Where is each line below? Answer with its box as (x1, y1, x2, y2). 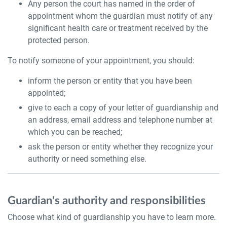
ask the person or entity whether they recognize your (28, 142, 213, 152)
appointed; (28, 88, 65, 98)
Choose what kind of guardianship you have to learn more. (8, 212, 216, 222)
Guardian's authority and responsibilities (8, 195, 206, 206)
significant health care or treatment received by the (28, 23, 208, 33)
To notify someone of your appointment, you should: (8, 56, 195, 65)
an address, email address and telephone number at (28, 115, 212, 125)
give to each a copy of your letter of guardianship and (28, 103, 218, 112)
